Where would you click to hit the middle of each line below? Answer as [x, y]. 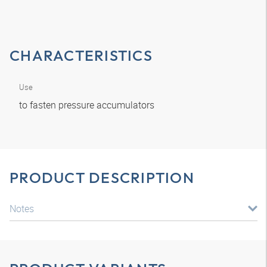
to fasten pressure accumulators [88, 105]
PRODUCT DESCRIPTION [102, 178]
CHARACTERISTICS [81, 55]
